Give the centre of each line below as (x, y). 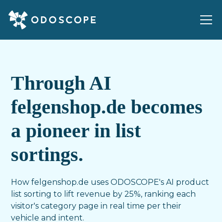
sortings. (47, 154)
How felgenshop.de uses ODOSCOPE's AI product (110, 182)
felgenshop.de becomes (107, 107)
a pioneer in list (76, 131)
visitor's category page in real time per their (96, 206)
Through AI (61, 83)
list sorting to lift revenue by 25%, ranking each (104, 194)
